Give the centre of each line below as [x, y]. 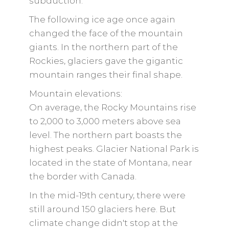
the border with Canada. [83, 176]
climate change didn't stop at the [103, 223]
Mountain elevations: [75, 94]
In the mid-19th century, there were [107, 195]
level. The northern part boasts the [105, 135]
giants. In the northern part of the [103, 47]
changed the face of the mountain [106, 33]
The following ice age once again [102, 19]
